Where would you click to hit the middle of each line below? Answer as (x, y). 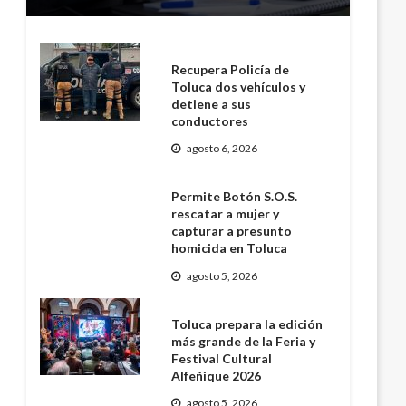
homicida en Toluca (230, 248)
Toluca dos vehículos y (239, 86)
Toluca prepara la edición (247, 324)
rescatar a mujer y (226, 214)
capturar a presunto (232, 231)
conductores (210, 121)
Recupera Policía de (231, 69)
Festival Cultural (222, 358)
